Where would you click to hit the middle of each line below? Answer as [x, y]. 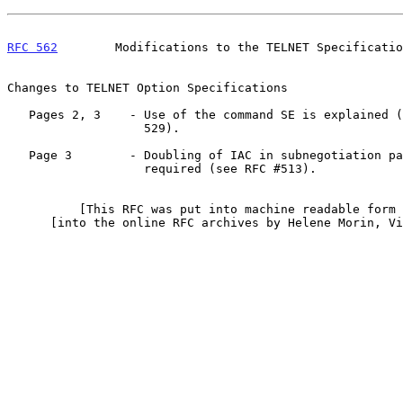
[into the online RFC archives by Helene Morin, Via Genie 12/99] [29, 222]
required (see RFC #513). [76, 168]
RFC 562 [32, 47]
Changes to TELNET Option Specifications [148, 87]
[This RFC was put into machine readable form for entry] [43, 209]
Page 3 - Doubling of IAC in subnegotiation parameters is [18, 155]
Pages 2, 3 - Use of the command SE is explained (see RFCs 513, [18, 114]
